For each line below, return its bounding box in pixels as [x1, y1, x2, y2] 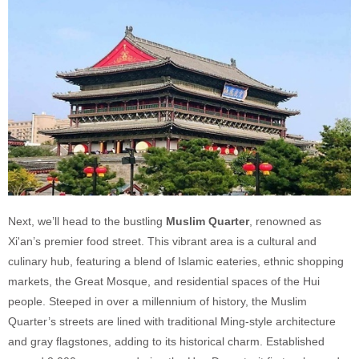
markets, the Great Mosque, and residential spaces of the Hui [8, 274, 320, 288]
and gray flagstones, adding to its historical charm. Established [8, 334, 325, 348]
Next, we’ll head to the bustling [8, 214, 166, 228]
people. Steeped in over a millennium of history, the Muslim [8, 294, 307, 308]
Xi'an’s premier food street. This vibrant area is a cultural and [8, 234, 317, 248]
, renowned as [249, 214, 321, 228]
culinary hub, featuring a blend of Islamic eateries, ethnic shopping [8, 254, 344, 268]
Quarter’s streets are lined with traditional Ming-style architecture [8, 314, 336, 328]
